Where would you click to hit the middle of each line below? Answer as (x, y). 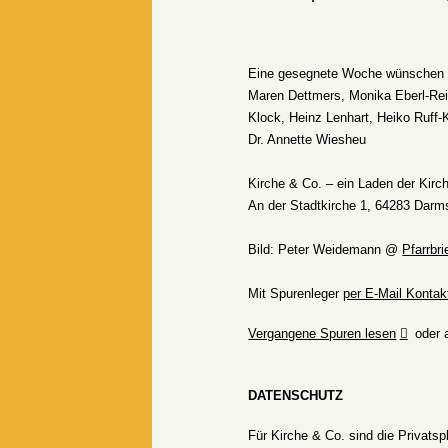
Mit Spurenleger (296, 294)
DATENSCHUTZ (296, 396)
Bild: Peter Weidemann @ (325, 250)
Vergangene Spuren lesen (322, 334)
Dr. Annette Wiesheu (307, 140)
